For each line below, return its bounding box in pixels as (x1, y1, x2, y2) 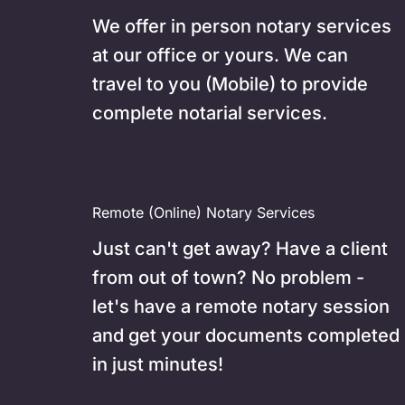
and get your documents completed (92, 325, 400, 346)
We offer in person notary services (92, 15, 392, 37)
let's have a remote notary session (92, 296, 391, 317)
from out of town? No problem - (92, 267, 365, 288)
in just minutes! (92, 353, 224, 375)
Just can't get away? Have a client (92, 238, 389, 259)
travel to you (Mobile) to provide (92, 73, 369, 95)
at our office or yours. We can (92, 44, 349, 66)
